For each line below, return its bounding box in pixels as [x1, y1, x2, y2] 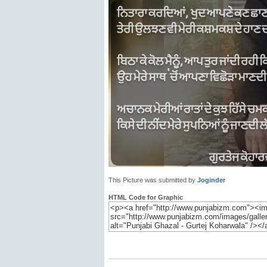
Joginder [197, 176, 225, 184]
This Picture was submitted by [108, 176, 197, 184]
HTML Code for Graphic [108, 194, 183, 201]
